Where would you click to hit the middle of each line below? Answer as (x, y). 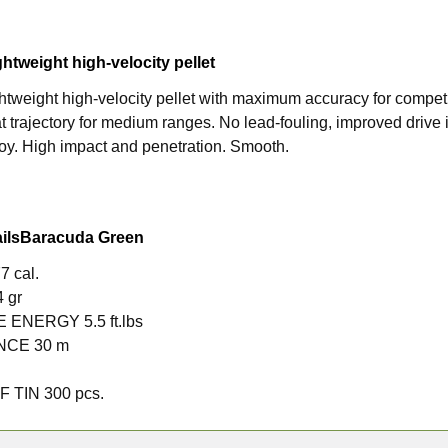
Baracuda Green (82, 237)
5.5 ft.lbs (114, 321)
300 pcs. (74, 393)
